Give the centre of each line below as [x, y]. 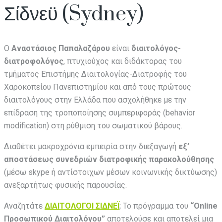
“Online [204, 206]
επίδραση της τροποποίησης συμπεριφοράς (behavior [100, 113]
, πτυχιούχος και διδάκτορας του [123, 61]
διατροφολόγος [34, 61]
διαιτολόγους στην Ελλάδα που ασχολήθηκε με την [95, 100]
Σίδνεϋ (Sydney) [74, 14]
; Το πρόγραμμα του [155, 206]
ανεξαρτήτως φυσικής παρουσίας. [65, 185]
